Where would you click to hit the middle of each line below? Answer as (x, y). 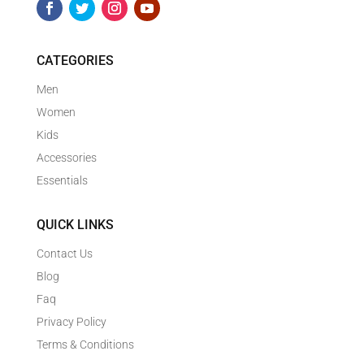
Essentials (62, 181)
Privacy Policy (71, 322)
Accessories (66, 158)
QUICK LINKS (75, 225)
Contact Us (64, 254)
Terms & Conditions (85, 345)
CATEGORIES (75, 61)
